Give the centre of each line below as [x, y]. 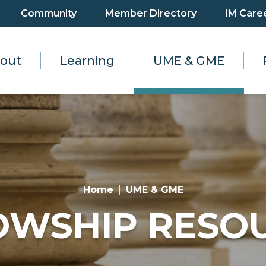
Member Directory [151, 13]
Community [49, 13]
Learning [87, 61]
